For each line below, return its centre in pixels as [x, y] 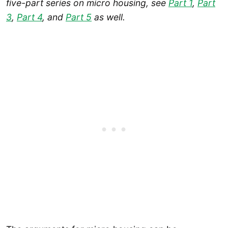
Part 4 [30, 17]
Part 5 [79, 17]
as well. [108, 17]
